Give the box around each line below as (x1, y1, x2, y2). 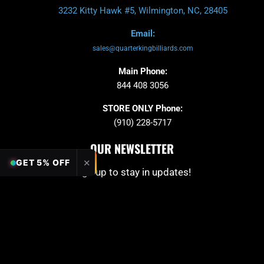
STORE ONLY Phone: (103, 103, 183, 114)
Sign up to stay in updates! (73, 166, 191, 178)
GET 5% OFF (16, 157, 70, 167)
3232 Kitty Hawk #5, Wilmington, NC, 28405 (58, 5, 227, 16)
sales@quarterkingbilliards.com (92, 44, 193, 52)
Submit (210, 187, 234, 200)
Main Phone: (118, 65, 167, 77)
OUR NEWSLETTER (90, 139, 174, 157)
